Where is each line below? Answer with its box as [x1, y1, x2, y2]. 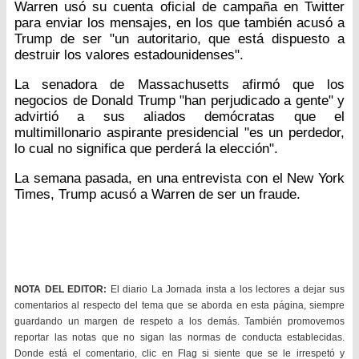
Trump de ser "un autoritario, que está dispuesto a [14, 31, 345, 47]
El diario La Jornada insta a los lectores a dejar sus [107, 284, 345, 296]
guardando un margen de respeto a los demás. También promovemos [14, 316, 345, 328]
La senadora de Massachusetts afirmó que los [14, 77, 345, 93]
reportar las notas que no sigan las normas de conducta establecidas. [14, 332, 345, 344]
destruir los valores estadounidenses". [14, 47, 244, 63]
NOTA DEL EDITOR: [14, 284, 107, 296]
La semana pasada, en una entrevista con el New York [14, 171, 345, 187]
